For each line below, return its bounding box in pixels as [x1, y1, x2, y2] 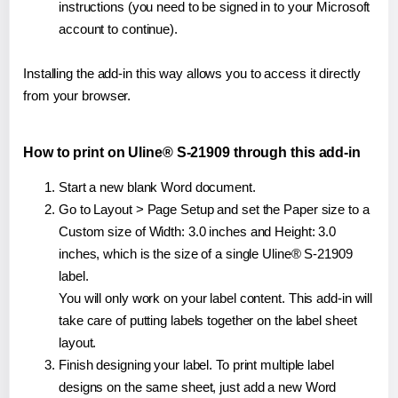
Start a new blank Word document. [59, 179, 256, 195]
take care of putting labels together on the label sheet [59, 312, 357, 328]
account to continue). [59, 20, 178, 36]
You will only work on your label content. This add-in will [59, 290, 373, 306]
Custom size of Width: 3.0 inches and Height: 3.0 [59, 223, 337, 239]
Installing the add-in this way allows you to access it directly [23, 65, 361, 81]
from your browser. [23, 87, 131, 103]
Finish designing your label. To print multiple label [59, 356, 334, 372]
